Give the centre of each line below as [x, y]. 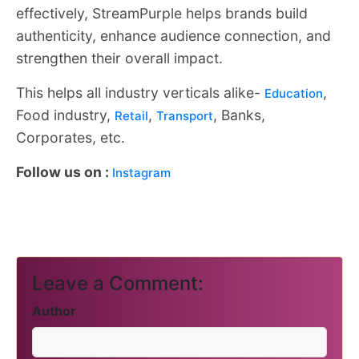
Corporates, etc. [71, 138]
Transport [185, 116]
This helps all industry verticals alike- [140, 93]
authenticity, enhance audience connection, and [173, 36]
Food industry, [65, 115]
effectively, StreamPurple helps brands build [162, 14]
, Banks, [239, 115]
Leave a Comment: [118, 284]
